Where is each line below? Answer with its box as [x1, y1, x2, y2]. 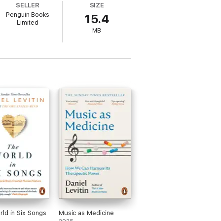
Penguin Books [6, 11, 50, 18]
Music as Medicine [58, 209, 114, 217]
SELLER [16, 1, 40, 9]
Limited [17, 19, 39, 26]
